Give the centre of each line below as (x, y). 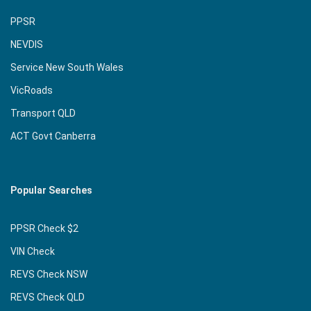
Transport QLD (43, 113)
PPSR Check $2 (44, 229)
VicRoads (32, 90)
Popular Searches (51, 191)
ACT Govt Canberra (53, 136)
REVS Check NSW (49, 275)
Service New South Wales (67, 67)
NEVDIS (27, 44)
